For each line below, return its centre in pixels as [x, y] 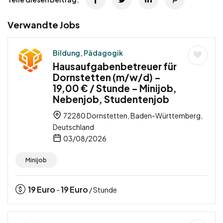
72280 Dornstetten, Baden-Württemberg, [132, 115]
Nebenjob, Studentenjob [111, 99]
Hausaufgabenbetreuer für [115, 66]
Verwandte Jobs [44, 24]
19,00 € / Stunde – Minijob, [115, 88]
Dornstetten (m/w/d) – [107, 77]
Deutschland [73, 127]
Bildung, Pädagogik [88, 53]
